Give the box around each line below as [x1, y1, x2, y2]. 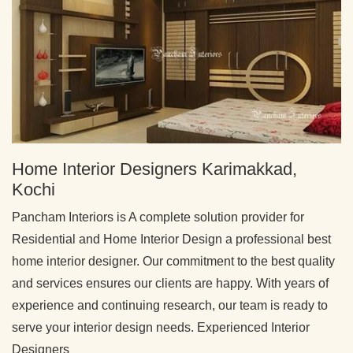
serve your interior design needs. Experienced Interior [12, 321, 310, 335]
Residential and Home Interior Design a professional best [12, 232, 331, 247]
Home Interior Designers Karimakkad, [12, 159, 297, 180]
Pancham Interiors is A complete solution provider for [12, 210, 304, 225]
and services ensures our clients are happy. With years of [12, 277, 329, 291]
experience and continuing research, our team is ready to [12, 299, 328, 313]
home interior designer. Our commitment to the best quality [12, 255, 335, 269]
